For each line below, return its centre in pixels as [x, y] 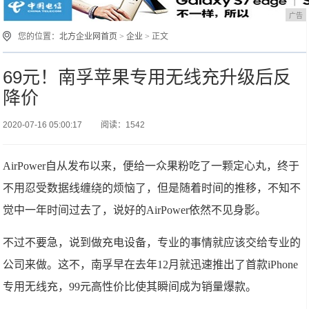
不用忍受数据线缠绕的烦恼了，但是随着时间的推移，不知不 [152, 188]
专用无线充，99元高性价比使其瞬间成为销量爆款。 [130, 287]
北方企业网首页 [89, 37]
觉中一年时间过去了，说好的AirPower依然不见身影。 [135, 210]
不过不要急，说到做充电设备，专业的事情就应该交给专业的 [152, 242]
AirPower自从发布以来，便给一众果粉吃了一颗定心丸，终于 [151, 166]
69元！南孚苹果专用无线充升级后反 [147, 77]
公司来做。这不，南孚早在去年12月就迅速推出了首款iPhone [151, 265]
